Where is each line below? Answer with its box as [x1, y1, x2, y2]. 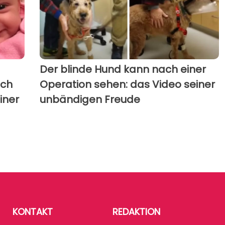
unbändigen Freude [39, 92, 140, 107]
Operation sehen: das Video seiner [39, 77, 215, 92]
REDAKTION [113, 205, 160, 218]
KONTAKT [12, 205, 53, 218]
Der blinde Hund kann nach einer [39, 62, 206, 77]
